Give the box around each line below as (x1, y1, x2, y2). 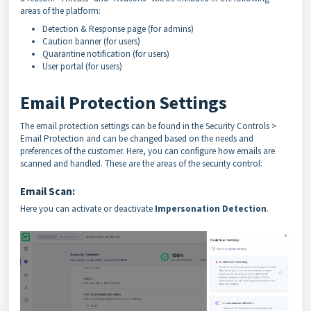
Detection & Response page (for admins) (42, 23, 194, 35)
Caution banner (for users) (42, 35, 140, 47)
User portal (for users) (42, 60, 122, 72)
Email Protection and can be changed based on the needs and (20, 133, 253, 144)
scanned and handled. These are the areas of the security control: (20, 158, 262, 169)
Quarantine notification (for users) (42, 48, 169, 60)
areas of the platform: (20, 5, 101, 17)
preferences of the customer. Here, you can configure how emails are (20, 145, 275, 157)
